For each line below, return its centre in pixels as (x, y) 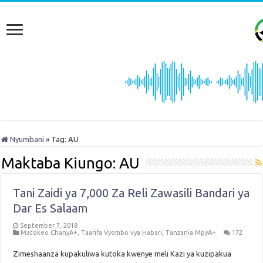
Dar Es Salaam (51, 208)
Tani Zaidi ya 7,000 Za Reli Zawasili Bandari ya (131, 193)
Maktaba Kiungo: (60, 163)
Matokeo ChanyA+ (49, 233)
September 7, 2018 (49, 226)
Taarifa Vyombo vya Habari (122, 233)
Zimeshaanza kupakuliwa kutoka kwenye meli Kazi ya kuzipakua (122, 254)
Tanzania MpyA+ (191, 233)
